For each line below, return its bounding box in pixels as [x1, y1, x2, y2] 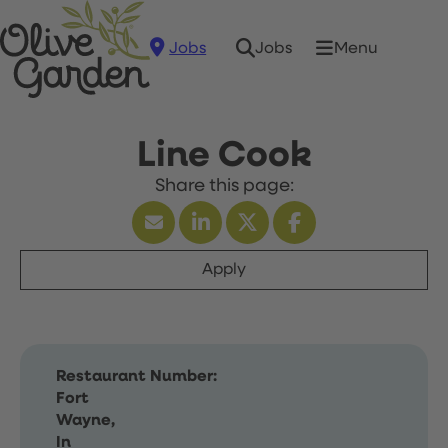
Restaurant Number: [56, 369, 217, 385]
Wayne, [56, 413, 115, 429]
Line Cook [137, 138, 311, 174]
